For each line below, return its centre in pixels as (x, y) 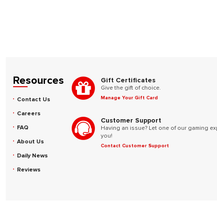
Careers (29, 114)
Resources (39, 81)
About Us (31, 142)
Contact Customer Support (135, 146)
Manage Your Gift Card (129, 98)
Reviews (29, 170)
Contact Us (34, 100)
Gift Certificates (128, 80)
